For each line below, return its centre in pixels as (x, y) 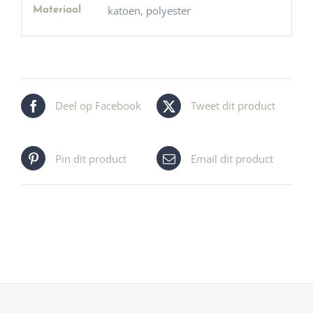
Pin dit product (91, 158)
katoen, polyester (149, 10)
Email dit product (232, 158)
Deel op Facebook (98, 106)
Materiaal (57, 10)
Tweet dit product (233, 106)
